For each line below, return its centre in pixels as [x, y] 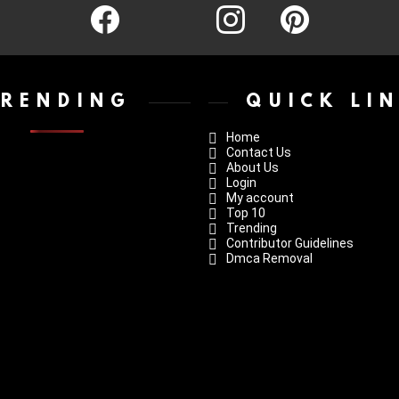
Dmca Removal [269, 258]
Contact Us [259, 152]
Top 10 [246, 213]
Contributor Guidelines [290, 243]
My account [260, 198]
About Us [252, 167]
